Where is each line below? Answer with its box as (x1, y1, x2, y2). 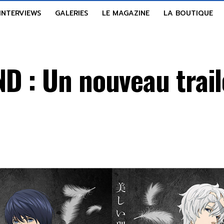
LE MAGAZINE (102, 8, 149, 18)
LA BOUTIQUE (163, 8, 213, 18)
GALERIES (55, 8, 88, 18)
